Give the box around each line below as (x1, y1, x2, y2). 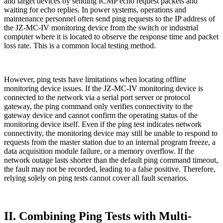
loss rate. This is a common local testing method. (4, 41, 156, 50)
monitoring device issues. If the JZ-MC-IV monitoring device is (4, 84, 203, 93)
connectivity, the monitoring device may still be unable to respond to (4, 129, 218, 138)
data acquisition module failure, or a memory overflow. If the (4, 147, 194, 156)
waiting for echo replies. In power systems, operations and (4, 5, 186, 14)
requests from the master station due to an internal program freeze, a (4, 138, 216, 147)
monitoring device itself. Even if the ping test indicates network (4, 120, 202, 129)
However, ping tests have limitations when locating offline (4, 75, 186, 84)
